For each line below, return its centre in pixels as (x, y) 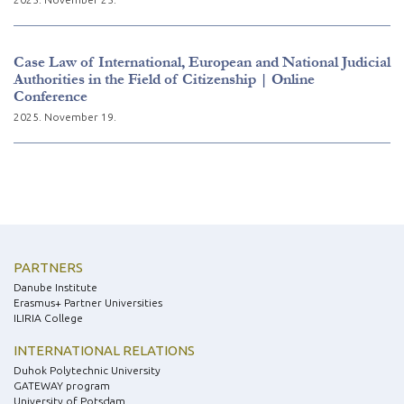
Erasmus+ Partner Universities (88, 303)
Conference (50, 96)
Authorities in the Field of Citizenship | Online (164, 79)
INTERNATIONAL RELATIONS (104, 351)
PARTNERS (48, 268)
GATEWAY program (62, 386)
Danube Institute (55, 288)
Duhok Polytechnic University (87, 371)
